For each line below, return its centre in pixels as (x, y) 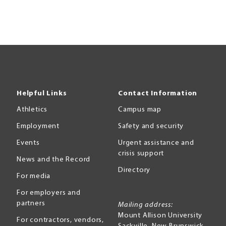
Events (28, 143)
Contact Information (158, 94)
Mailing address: (146, 205)
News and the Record (54, 160)
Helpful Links (42, 94)
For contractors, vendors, (61, 220)
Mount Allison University (160, 216)
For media (34, 177)
